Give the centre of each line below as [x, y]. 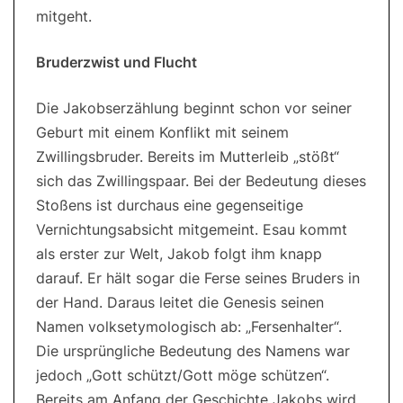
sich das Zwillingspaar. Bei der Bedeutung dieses [201, 181]
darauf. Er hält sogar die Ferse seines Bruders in [198, 278]
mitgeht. [64, 17]
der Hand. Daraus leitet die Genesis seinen [180, 303]
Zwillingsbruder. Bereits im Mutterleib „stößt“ [188, 157]
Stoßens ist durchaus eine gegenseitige [170, 206]
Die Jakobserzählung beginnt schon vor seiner [194, 108]
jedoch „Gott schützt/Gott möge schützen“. [183, 376]
